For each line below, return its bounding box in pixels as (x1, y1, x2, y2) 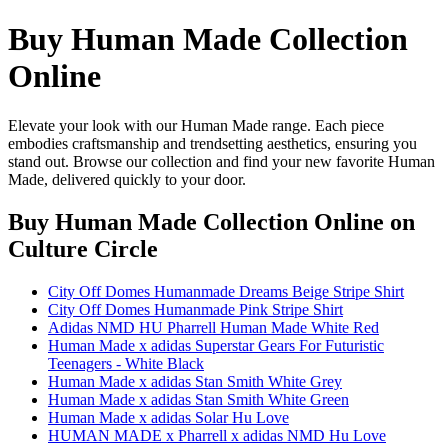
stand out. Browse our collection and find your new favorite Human (8, 152, 435, 170)
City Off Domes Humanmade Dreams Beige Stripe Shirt (48, 282, 404, 300)
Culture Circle (8, 235, 158, 262)
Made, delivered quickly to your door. (8, 170, 246, 188)
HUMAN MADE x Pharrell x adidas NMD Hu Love (48, 426, 386, 444)
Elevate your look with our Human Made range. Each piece (8, 116, 384, 134)
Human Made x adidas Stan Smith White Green (48, 390, 349, 408)
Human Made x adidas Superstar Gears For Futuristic (48, 336, 384, 354)
